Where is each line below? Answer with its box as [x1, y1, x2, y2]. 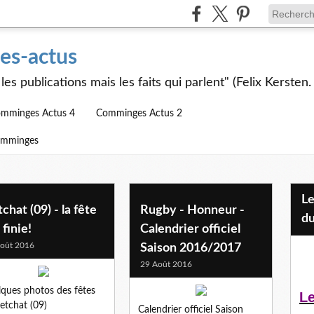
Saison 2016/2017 [140, 241, 241, 254]
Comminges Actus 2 [96, 109, 182, 118]
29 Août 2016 [140, 259, 192, 268]
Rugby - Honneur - [140, 203, 245, 217]
